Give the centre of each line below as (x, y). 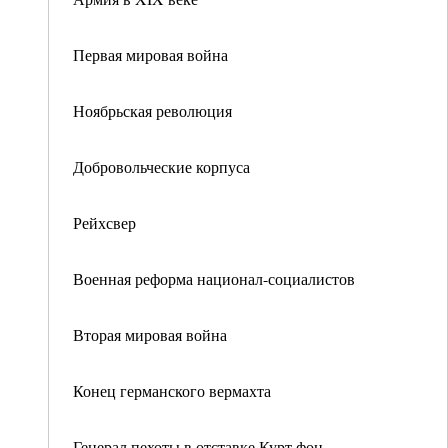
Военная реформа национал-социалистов (214, 278)
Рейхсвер (104, 222)
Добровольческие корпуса (161, 166)
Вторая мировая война (150, 334)
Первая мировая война (150, 54)
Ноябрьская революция (152, 110)
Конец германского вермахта (172, 390)
